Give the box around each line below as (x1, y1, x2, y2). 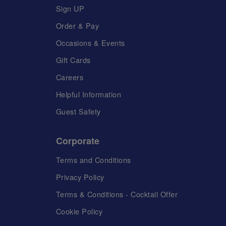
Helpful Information (55, 89, 122, 100)
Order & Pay (55, 20, 99, 31)
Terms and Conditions (55, 154, 131, 165)
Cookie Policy (55, 206, 103, 217)
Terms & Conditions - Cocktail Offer (55, 188, 178, 199)
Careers (55, 72, 84, 83)
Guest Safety (55, 106, 101, 117)
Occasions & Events (55, 37, 125, 48)
